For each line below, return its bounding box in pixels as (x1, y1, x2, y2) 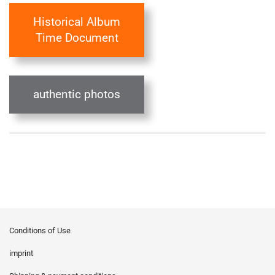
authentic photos (33, 88, 120, 101)
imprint (9, 249, 33, 258)
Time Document (35, 31, 118, 45)
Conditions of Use (9, 226, 71, 235)
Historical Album (33, 15, 120, 29)
